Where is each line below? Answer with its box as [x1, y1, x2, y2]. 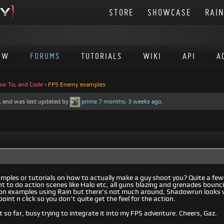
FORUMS [30, 50, 60, 61]
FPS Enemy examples [48, 81, 105, 88]
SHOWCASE [147, 7, 191, 17]
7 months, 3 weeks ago [98, 98, 162, 105]
